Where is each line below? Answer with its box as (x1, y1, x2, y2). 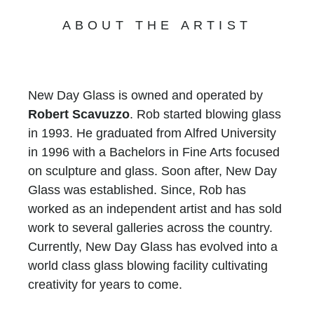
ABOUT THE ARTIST (62, 18, 252, 32)
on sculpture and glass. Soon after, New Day (28, 163, 277, 178)
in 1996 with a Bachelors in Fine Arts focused (28, 144, 280, 159)
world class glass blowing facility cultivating (28, 258, 268, 273)
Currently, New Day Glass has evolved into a (28, 239, 278, 254)
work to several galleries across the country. (28, 220, 273, 235)
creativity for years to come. (28, 277, 182, 292)
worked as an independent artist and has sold (28, 201, 282, 216)
